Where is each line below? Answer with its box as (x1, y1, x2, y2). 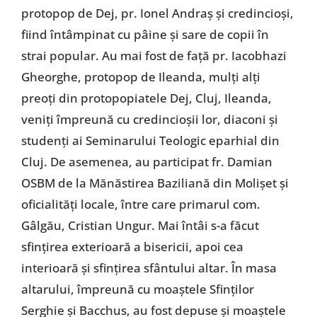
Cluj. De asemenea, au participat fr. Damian (21, 154, 272, 171)
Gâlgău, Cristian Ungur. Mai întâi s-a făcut (21, 217, 259, 234)
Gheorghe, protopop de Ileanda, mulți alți (21, 69, 260, 86)
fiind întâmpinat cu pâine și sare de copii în (21, 26, 269, 43)
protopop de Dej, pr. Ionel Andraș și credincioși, (21, 5, 294, 22)
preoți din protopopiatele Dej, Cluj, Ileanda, (21, 90, 272, 107)
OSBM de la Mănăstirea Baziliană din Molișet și (21, 175, 289, 192)
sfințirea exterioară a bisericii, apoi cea (21, 238, 243, 255)
